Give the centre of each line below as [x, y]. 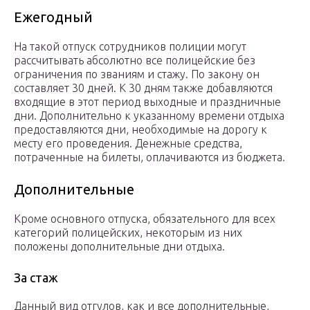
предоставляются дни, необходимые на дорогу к [140, 130]
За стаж [36, 278]
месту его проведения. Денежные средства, [128, 144]
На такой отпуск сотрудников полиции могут [130, 47]
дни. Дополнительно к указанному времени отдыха [149, 116]
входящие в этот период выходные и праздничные [147, 102]
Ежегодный [53, 17]
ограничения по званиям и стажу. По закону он [137, 74]
